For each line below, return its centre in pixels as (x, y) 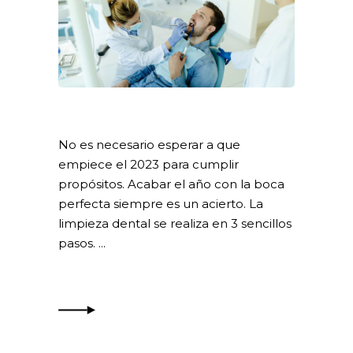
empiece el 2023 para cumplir (149, 164)
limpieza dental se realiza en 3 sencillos (175, 223)
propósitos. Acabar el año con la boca (171, 184)
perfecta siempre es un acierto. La (161, 203)
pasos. (78, 243)
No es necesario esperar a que (149, 144)
